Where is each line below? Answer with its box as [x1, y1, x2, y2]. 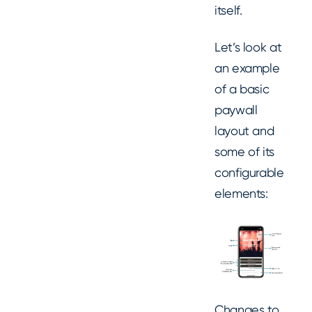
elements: [214, 185, 268, 201]
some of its [214, 143, 275, 159]
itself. [214, 3, 242, 18]
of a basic [214, 81, 270, 96]
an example [214, 60, 280, 75]
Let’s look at [214, 39, 282, 54]
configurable [214, 164, 284, 180]
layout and [214, 123, 274, 138]
